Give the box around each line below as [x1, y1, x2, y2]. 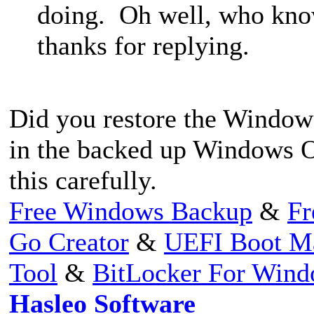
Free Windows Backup [9, 196, 252, 226]
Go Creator [9, 226, 129, 257]
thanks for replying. [37, 30, 250, 60]
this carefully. [9, 165, 157, 195]
